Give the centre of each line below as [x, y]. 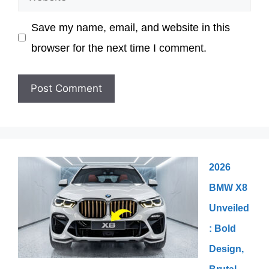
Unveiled [229, 208]
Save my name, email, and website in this [130, 27]
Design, [226, 249]
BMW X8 [228, 187]
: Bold [222, 228]
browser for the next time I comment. [119, 48]
